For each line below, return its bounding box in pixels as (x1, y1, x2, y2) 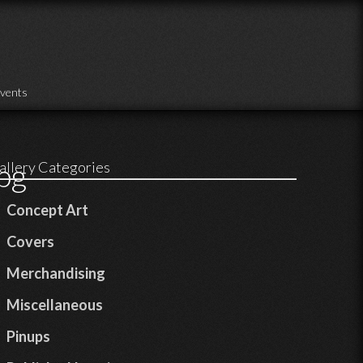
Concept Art (6, 201, 88, 220)
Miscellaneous (6, 296, 103, 314)
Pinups (6, 327, 50, 346)
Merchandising (6, 264, 105, 283)
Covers (6, 233, 54, 251)
